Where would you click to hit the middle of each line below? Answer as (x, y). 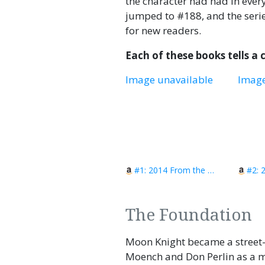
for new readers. (163, 30)
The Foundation (189, 214)
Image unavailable (169, 80)
